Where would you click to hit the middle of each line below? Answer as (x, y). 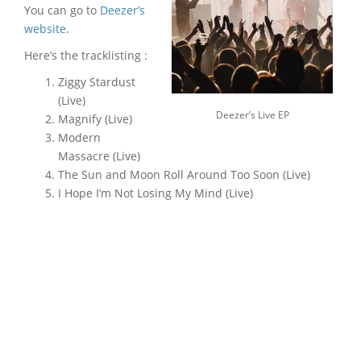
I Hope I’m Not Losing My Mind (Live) (156, 193)
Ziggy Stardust (97, 82)
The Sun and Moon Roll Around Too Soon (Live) (184, 174)
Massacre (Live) (99, 156)
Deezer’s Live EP (252, 114)
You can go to (62, 10)
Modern (79, 137)
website (45, 29)
